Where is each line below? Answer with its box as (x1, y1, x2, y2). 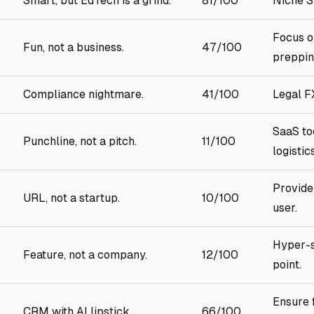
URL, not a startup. (23, 191, 120, 205)
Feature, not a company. (23, 248, 147, 261)
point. (273, 258, 301, 271)
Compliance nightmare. (23, 88, 144, 101)
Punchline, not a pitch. (23, 135, 137, 148)
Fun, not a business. (23, 41, 124, 54)
